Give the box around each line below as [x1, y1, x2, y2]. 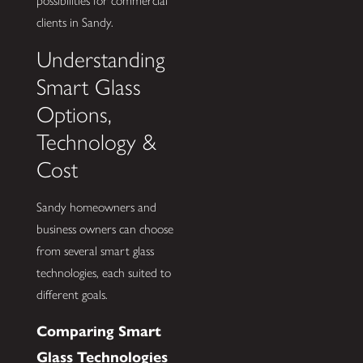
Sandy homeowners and [36, 199, 156, 216]
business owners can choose [36, 221, 173, 237]
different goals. [36, 287, 108, 303]
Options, [36, 100, 112, 128]
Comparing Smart [36, 321, 161, 340]
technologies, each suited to [36, 265, 171, 281]
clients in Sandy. [36, 14, 113, 30]
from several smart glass [36, 243, 154, 259]
